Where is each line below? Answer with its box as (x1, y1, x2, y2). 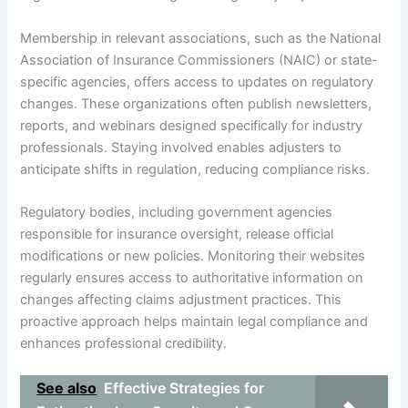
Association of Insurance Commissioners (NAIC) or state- (20, 51, 379, 68)
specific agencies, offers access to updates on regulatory (20, 73, 374, 90)
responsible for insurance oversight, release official (20, 225, 334, 242)
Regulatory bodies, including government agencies (20, 203, 333, 220)
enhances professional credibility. (20, 334, 228, 352)
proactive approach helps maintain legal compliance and (20, 312, 369, 330)
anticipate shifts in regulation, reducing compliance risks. (20, 160, 371, 178)
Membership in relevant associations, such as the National (20, 29, 382, 46)
